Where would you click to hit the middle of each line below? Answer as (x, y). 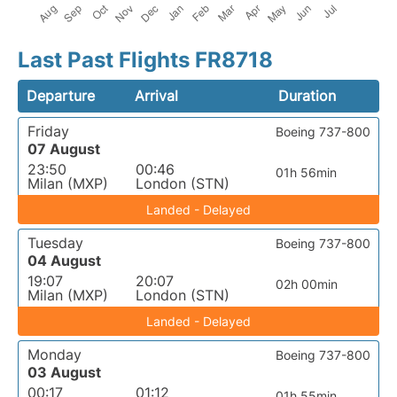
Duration (307, 96)
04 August (64, 261)
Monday (54, 354)
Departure (61, 96)
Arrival (157, 96)
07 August (64, 149)
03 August (64, 372)
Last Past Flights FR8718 (145, 60)
